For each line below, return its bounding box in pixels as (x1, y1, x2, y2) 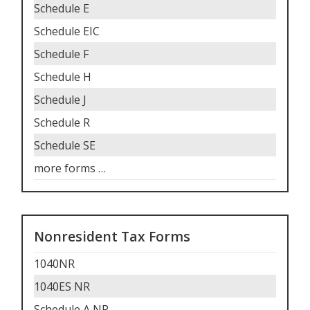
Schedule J (34, 92, 86, 108)
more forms (34, 161, 95, 176)
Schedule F (34, 46, 89, 62)
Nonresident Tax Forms (34, 227, 190, 246)
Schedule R (34, 115, 90, 131)
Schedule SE (34, 138, 95, 154)
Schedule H (34, 69, 91, 85)
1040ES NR (34, 279, 90, 295)
